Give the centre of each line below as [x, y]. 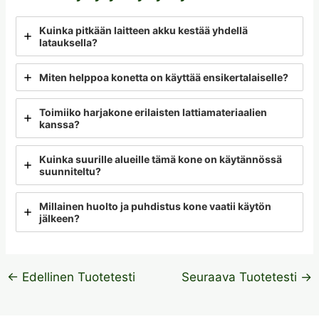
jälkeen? [59, 219]
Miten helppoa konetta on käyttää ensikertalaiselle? [163, 78]
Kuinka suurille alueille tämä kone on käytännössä [160, 159]
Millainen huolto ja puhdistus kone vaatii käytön [155, 206]
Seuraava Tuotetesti [241, 277]
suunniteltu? [70, 172]
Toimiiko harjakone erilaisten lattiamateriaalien [153, 113]
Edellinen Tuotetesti [77, 277]
